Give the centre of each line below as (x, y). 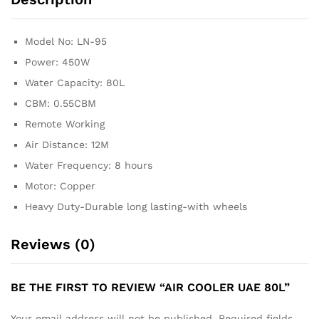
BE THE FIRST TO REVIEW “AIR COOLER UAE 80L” (150, 287)
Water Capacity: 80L (75, 82)
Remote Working (65, 124)
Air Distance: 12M (67, 144)
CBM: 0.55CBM (61, 103)
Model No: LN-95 (66, 41)
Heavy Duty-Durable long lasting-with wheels (136, 206)
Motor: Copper (60, 185)
